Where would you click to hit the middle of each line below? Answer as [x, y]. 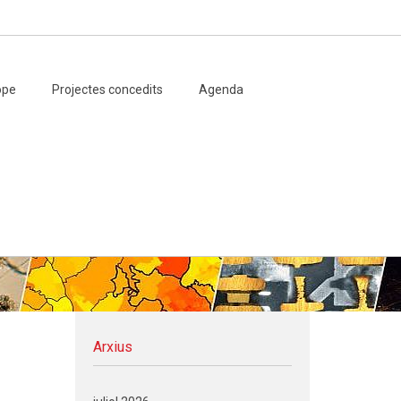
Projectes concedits [107, 90]
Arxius [112, 347]
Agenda [221, 90]
